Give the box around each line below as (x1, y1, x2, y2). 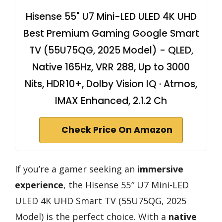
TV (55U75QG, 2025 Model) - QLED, (29, 43, 193, 57)
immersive (137, 163, 183, 175)
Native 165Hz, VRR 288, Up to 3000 (32, 60, 190, 74)
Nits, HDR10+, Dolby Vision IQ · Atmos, (25, 77, 197, 91)
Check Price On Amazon (61, 123, 172, 136)
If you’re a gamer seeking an (15, 163, 137, 175)
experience (15, 178, 63, 191)
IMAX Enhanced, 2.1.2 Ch (55, 94, 167, 108)
